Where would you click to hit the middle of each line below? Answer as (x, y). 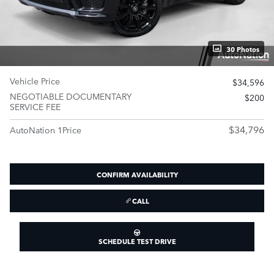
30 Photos (243, 48)
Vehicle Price (35, 80)
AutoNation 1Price (46, 129)
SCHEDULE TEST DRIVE (137, 240)
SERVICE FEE (35, 106)
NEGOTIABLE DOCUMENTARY (71, 96)
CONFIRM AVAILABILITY (137, 174)
